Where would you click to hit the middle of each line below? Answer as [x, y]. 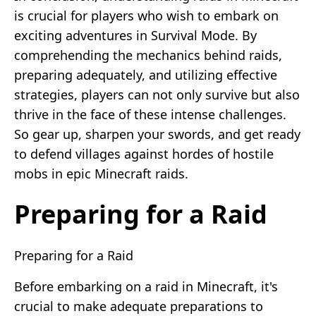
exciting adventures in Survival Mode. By [135, 35]
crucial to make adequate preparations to [139, 306]
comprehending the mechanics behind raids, [148, 55]
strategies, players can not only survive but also [157, 94]
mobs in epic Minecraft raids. [101, 173]
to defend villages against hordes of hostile [144, 153]
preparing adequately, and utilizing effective [146, 74]
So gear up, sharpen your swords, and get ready [157, 134]
